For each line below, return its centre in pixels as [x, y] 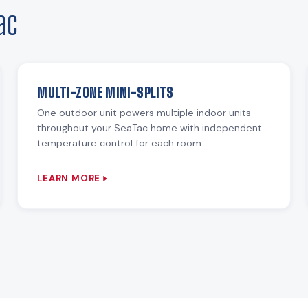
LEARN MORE [69, 179]
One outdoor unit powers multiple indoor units [144, 113]
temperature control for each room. [121, 143]
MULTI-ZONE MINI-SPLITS [106, 92]
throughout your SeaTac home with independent [150, 128]
